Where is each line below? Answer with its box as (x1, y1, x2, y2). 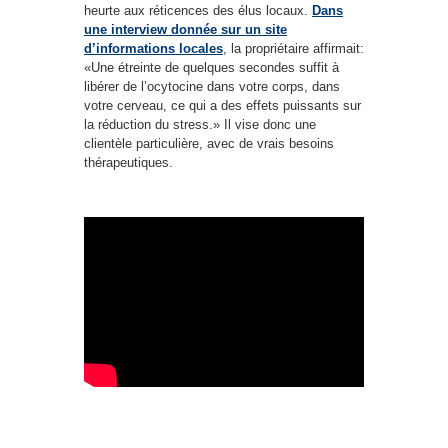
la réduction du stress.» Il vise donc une (84, 117, 316, 132)
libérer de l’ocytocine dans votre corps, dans (84, 79, 340, 94)
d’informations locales (84, 41, 223, 56)
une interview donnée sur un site (84, 22, 287, 37)
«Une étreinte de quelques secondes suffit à (84, 60, 339, 75)
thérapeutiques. (84, 155, 173, 170)
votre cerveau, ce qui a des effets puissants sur (84, 98, 361, 113)
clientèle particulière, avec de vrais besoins (84, 136, 334, 151)
